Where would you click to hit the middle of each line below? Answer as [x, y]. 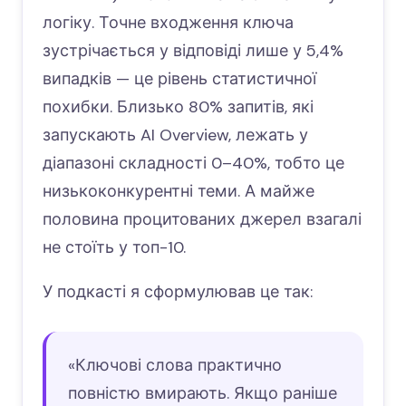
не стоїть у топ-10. [114, 248]
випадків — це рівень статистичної [179, 79]
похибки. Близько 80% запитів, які [178, 107]
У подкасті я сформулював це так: [178, 292]
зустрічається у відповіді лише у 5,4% [193, 51]
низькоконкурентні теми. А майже [179, 192]
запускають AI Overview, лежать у [175, 135]
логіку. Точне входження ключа [168, 23]
